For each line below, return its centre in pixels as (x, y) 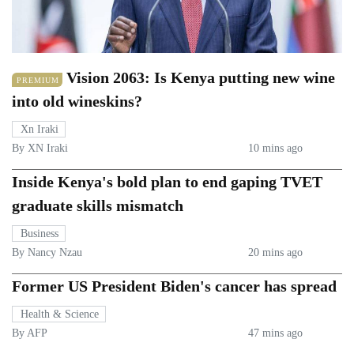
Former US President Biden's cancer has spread (174, 286)
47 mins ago (275, 333)
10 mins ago (275, 148)
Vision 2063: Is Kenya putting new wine (201, 77)
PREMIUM (38, 80)
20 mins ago (275, 252)
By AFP (30, 333)
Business (40, 233)
